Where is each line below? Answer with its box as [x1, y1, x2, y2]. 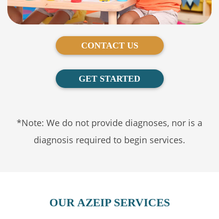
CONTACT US [81, 40, 138, 50]
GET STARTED [79, 73, 140, 84]
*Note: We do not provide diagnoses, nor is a [17, 116, 202, 129]
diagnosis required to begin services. [34, 133, 185, 146]
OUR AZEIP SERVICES [49, 196, 170, 209]
